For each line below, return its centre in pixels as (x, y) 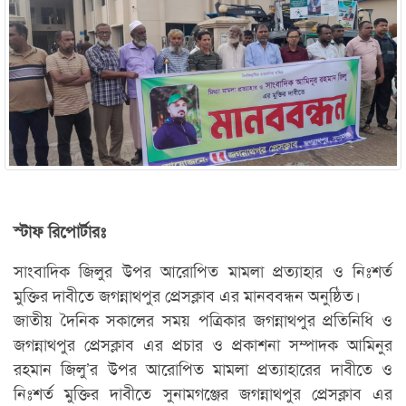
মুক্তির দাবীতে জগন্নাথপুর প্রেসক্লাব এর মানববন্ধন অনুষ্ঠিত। (187, 294)
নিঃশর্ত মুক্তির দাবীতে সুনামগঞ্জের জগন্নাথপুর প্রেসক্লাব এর (203, 392)
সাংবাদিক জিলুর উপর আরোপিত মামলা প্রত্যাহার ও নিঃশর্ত (203, 270)
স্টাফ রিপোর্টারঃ (60, 231)
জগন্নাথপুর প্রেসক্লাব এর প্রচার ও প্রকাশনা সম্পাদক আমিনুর (203, 343)
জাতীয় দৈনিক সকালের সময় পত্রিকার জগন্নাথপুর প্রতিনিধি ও (203, 319)
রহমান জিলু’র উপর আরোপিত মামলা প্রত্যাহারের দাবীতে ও (203, 367)
